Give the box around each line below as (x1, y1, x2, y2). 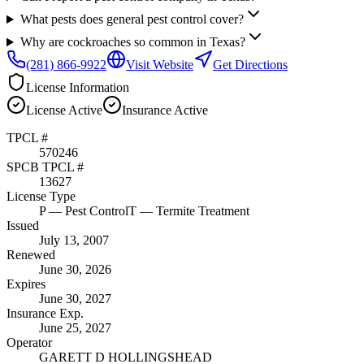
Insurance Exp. (6, 306, 84, 321)
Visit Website (126, 58, 193, 72)
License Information (26, 80, 129, 95)
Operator (6, 336, 52, 350)
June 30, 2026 (39, 262, 111, 277)
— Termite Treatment (136, 204, 249, 219)
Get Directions (213, 58, 288, 72)
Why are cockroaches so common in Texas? (19, 35, 245, 50)
